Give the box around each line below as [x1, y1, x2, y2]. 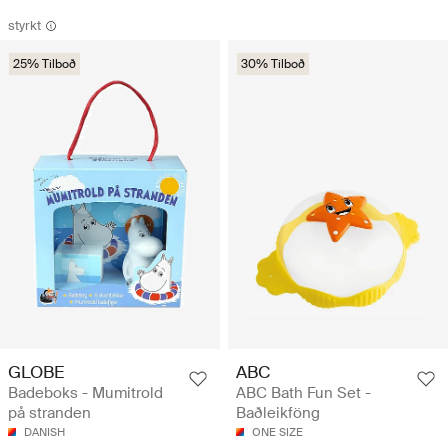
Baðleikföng [236, 402, 320, 423]
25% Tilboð [13, 55, 76, 72]
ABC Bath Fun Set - [236, 382, 371, 403]
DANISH [24, 425, 65, 439]
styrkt [8, 16, 41, 34]
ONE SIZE [252, 424, 303, 439]
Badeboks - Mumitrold [8, 383, 163, 403]
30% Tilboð [241, 55, 305, 72]
